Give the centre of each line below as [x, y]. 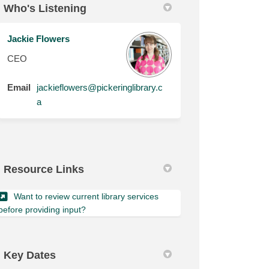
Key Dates [30, 255]
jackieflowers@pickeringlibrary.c [100, 87]
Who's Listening [45, 8]
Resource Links [44, 169]
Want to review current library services [86, 196]
